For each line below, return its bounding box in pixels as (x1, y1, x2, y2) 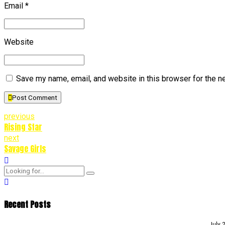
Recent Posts (4, 198, 51, 210)
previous (4, 111, 35, 122)
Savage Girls (4, 143, 46, 155)
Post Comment (12, 94, 57, 102)
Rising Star (4, 121, 42, 134)
